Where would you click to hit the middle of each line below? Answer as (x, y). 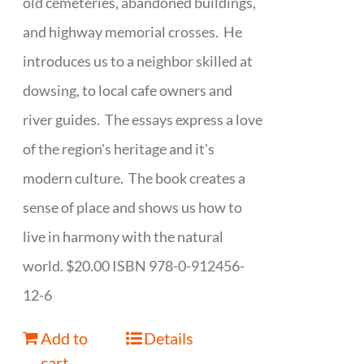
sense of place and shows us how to (133, 208)
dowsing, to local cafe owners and (128, 91)
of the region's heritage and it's (119, 149)
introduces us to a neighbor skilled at (138, 61)
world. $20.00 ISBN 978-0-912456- (134, 266)
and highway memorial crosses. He (133, 32)
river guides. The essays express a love (143, 120)
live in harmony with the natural (123, 237)
